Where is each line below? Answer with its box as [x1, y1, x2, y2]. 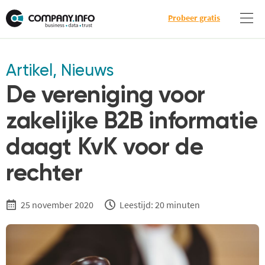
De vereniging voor [6, 84, 205, 108]
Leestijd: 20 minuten [118, 199, 200, 211]
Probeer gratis [168, 12, 220, 23]
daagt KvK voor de [6, 136, 203, 160]
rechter [6, 162, 83, 186]
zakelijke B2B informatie [6, 110, 258, 134]
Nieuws [61, 63, 114, 79]
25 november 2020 [21, 199, 93, 211]
